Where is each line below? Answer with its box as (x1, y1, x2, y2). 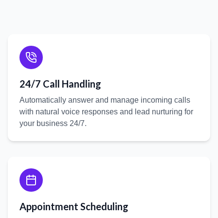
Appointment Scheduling (19, 200, 128, 212)
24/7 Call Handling (19, 78, 101, 90)
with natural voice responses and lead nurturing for (19, 108, 193, 116)
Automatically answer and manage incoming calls (19, 96, 190, 104)
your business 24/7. (19, 119, 87, 127)
